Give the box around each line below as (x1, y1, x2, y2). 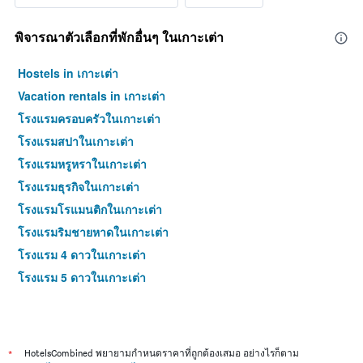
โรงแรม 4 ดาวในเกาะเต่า (18, 246, 146, 263)
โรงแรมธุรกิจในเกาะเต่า (18, 178, 139, 195)
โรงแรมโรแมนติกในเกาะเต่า (18, 201, 162, 218)
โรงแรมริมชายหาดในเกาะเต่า (18, 224, 169, 241)
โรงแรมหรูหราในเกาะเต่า (18, 156, 147, 173)
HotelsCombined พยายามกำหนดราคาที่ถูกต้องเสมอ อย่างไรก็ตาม (24, 347, 299, 360)
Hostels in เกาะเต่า (18, 65, 118, 82)
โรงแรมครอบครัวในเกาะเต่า (18, 110, 160, 127)
